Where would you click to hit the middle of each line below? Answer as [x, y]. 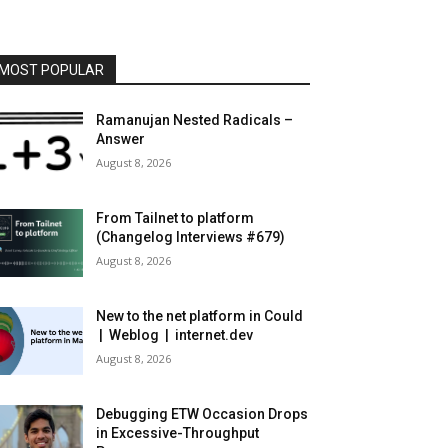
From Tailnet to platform [175, 218]
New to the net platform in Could [200, 316]
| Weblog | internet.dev [175, 335]
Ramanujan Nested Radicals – [195, 120]
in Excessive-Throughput [178, 433]
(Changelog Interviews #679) [191, 237]
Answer [121, 139]
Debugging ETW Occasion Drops [202, 414]
